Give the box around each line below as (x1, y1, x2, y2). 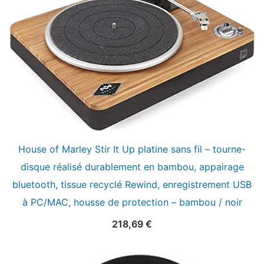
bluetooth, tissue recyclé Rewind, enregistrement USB (12, 178, 252, 190)
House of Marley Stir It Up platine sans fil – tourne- (18, 143, 246, 155)
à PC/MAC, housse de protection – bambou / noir (22, 196, 242, 208)
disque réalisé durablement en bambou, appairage (20, 160, 244, 173)
